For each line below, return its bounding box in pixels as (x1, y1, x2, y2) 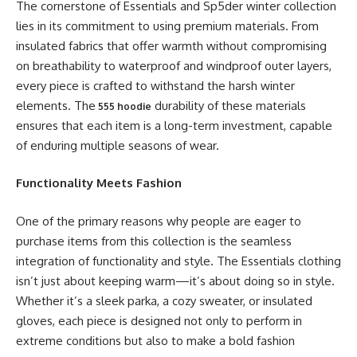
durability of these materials (151, 97, 306, 113)
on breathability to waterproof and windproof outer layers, (16, 57, 331, 73)
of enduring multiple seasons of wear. (16, 137, 219, 153)
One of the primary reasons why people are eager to (16, 213, 301, 229)
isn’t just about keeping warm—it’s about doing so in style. (16, 273, 335, 288)
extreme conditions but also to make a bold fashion (16, 332, 295, 348)
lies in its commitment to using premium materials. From (16, 18, 319, 33)
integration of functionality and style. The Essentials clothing (16, 253, 341, 269)
